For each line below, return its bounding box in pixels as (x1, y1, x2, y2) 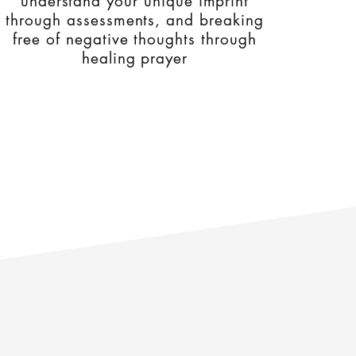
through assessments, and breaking (6, 10, 264, 30)
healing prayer (81, 48, 188, 68)
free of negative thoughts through (13, 29, 257, 49)
